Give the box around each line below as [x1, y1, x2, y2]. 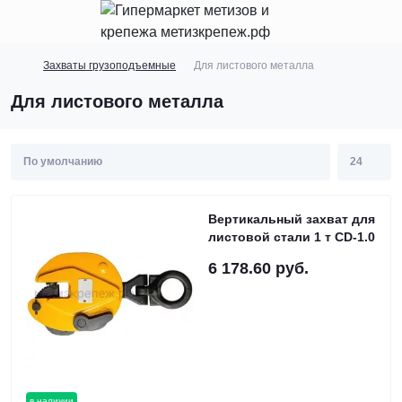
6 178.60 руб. [208, 259, 309, 277]
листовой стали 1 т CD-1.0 [208, 230, 375, 244]
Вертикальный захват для [208, 212, 375, 226]
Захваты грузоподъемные [43, 59, 176, 72]
